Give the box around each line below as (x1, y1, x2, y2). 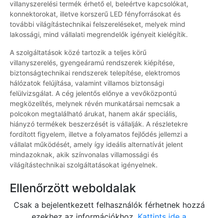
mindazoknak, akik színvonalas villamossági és (10, 150, 158, 159)
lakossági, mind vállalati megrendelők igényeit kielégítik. (10, 30, 188, 39)
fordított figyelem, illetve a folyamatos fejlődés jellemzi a (10, 130, 188, 139)
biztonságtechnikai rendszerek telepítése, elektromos (10, 69, 180, 77)
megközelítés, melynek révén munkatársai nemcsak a (10, 99, 180, 108)
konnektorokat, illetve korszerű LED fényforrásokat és (10, 10, 181, 18)
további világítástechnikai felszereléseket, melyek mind (10, 20, 185, 29)
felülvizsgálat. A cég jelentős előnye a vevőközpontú (10, 89, 177, 98)
